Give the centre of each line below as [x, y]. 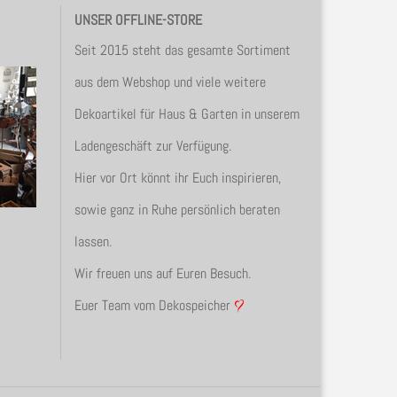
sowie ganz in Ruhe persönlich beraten [177, 210]
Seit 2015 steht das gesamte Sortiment [182, 50]
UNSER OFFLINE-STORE [138, 20]
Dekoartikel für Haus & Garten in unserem [187, 114]
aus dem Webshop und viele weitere [170, 82]
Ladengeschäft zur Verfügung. [152, 146]
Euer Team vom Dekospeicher [152, 305]
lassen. [93, 241]
